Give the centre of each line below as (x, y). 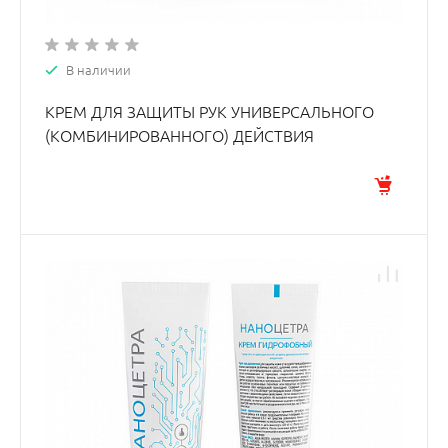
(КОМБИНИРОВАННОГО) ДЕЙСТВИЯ (179, 135)
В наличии (98, 69)
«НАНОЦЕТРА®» (104, 159)
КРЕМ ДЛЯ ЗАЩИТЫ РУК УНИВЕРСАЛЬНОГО (209, 111)
